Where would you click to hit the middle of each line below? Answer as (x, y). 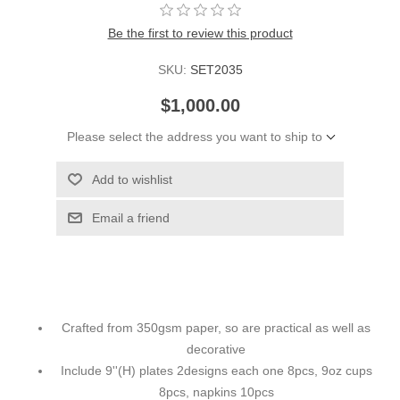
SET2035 (216, 69)
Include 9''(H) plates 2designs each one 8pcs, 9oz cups (216, 370)
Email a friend (130, 217)
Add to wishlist (132, 179)
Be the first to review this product (200, 33)
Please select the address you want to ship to (194, 136)
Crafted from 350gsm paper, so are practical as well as (216, 327)
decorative (216, 349)
